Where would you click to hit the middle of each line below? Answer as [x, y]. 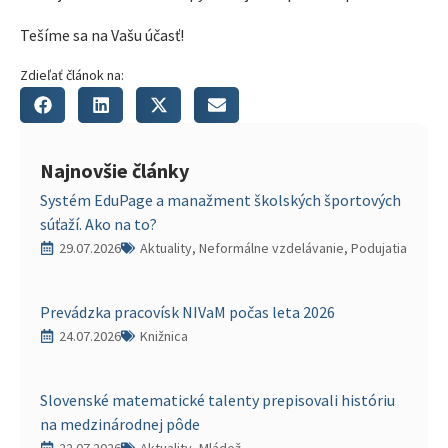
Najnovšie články [114, 171]
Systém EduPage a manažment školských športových [220, 200]
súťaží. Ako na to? [98, 224]
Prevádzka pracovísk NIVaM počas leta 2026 [187, 312]
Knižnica [164, 336]
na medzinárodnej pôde [120, 424]
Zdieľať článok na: [72, 75]
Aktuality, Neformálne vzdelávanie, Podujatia [273, 248]
